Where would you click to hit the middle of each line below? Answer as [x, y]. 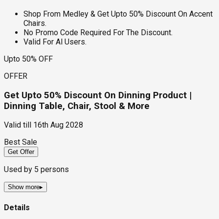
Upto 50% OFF [28, 59]
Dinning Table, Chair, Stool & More [77, 106]
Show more [24, 187]
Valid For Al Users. [55, 42]
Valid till [18, 125]
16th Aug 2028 [58, 125]
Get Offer [21, 152]
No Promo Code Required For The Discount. [98, 32]
